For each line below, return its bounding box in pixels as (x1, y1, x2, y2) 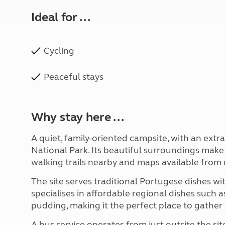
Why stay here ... (31, 110, 124, 125)
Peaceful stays (44, 71, 103, 82)
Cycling (44, 45, 74, 56)
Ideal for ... (31, 10, 90, 25)
